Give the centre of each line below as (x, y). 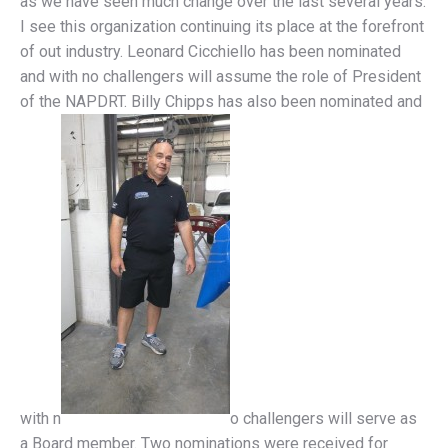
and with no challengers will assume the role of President (220, 77)
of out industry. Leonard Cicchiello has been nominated (210, 52)
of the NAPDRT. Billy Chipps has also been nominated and (221, 102)
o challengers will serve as (323, 419)
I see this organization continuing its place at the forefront (222, 27)
